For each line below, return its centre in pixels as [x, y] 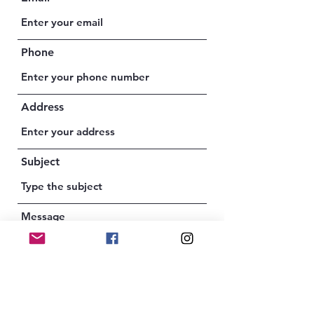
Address [42, 107]
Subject [40, 162]
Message [43, 216]
